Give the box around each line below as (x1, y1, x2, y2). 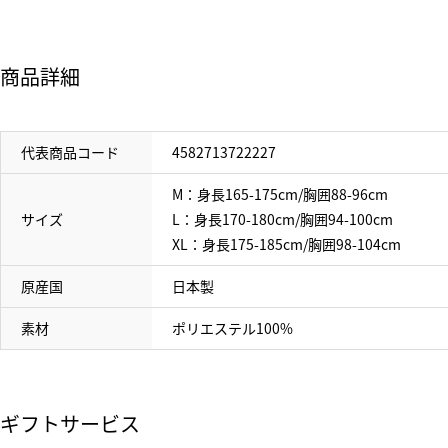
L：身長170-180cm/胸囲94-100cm (172, 209, 393, 229)
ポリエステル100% (172, 318, 293, 338)
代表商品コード (21, 142, 119, 162)
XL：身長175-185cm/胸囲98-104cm (172, 234, 401, 254)
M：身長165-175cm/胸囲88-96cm (172, 184, 388, 204)
